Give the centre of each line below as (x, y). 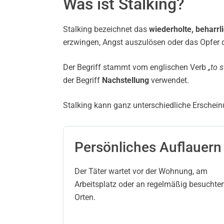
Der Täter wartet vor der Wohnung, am (141, 171)
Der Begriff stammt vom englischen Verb (135, 67)
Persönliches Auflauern (148, 147)
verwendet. (169, 80)
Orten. (85, 197)
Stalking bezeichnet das (106, 29)
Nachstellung (125, 80)
